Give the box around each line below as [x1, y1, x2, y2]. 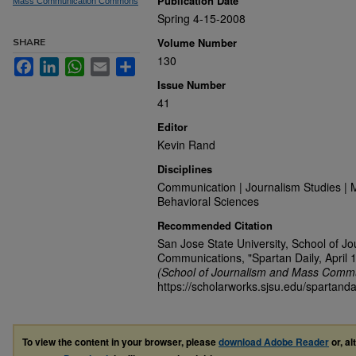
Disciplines [157, 161, 212, 176]
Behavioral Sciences [157, 193, 259, 209]
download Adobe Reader [219, 335, 329, 349]
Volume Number [157, 35, 237, 50]
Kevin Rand [157, 137, 215, 153]
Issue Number [157, 77, 226, 92]
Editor [157, 119, 188, 134]
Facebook [33, 57, 83, 70]
